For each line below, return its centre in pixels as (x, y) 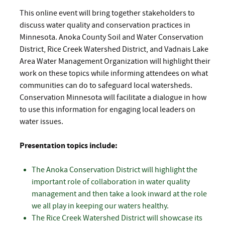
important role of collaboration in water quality (111, 182)
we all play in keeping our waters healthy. (100, 206)
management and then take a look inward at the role (119, 194)
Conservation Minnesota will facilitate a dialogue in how (113, 97)
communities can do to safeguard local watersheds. (106, 85)
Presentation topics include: (69, 145)
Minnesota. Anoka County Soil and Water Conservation (111, 37)
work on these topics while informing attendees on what (114, 73)
